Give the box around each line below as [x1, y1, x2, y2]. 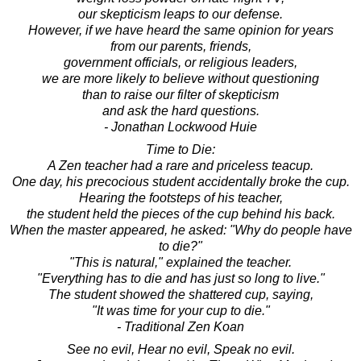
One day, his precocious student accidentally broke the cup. [11, 174, 350, 189]
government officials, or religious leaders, [64, 55, 297, 69]
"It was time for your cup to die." [91, 303, 270, 317]
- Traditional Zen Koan [117, 319, 244, 334]
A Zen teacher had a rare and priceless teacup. [48, 158, 313, 172]
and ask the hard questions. [102, 103, 259, 118]
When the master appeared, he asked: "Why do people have [9, 222, 352, 237]
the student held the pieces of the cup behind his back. [26, 206, 335, 221]
